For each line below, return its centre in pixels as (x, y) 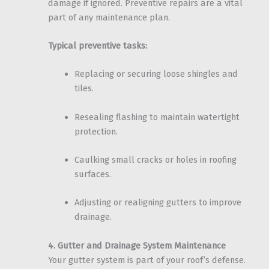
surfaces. (92, 174)
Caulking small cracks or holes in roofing (155, 160)
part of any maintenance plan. (109, 17)
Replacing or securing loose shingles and (156, 74)
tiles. (84, 89)
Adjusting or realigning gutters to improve (158, 203)
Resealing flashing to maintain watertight (157, 117)
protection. (96, 131)
